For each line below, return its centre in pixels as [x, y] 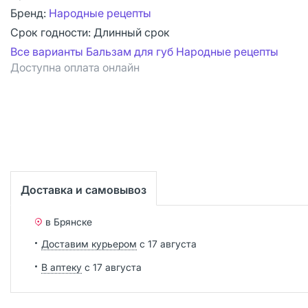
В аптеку [62, 267]
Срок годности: [52, 32]
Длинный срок [132, 32]
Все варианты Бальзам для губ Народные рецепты [144, 52]
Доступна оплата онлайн [75, 67]
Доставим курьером [89, 243]
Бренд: [30, 13]
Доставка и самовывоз [84, 189]
